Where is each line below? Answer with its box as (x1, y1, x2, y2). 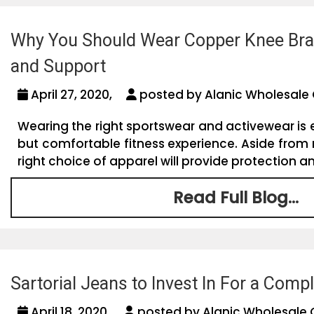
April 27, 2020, (28, 86, 126, 104)
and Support (11, 56, 106, 77)
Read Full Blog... (172, 186, 299, 210)
